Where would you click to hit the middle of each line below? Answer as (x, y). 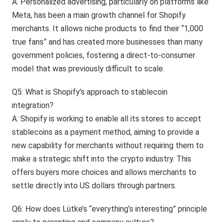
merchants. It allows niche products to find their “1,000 (108, 28)
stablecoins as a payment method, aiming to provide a (106, 132)
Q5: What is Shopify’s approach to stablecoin (90, 92)
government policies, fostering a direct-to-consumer (104, 55)
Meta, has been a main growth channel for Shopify (99, 15)
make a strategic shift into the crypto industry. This (102, 159)
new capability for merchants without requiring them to (108, 145)
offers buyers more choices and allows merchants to (104, 172)
